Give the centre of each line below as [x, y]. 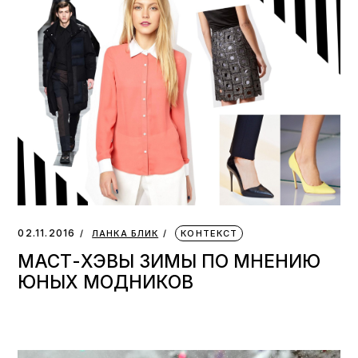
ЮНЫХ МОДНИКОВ [106, 281]
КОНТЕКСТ [209, 233]
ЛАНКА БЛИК [125, 233]
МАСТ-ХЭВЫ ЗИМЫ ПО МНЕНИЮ [169, 261]
